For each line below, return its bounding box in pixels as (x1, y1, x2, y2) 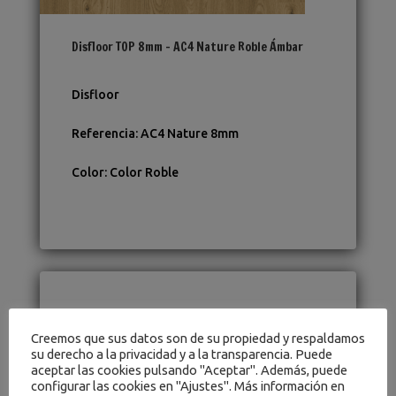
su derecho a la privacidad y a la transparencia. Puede (31, 346, 332, 362)
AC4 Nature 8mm (140, 126, 239, 141)
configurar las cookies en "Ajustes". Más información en (31, 377, 345, 393)
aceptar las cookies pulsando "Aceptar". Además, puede (31, 362, 347, 377)
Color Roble (109, 165, 179, 180)
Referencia (71, 126, 135, 141)
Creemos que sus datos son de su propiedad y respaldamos (31, 330, 365, 346)
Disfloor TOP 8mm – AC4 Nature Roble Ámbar (71, 38, 303, 57)
